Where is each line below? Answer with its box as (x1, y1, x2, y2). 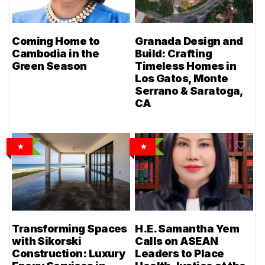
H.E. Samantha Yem (135, 222, 239, 235)
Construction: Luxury (12, 247, 125, 260)
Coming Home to (12, 35, 100, 48)
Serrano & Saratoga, (135, 85, 243, 98)
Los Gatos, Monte (135, 72, 228, 85)
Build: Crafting (135, 47, 212, 60)
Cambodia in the (12, 47, 99, 60)
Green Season (12, 60, 87, 73)
